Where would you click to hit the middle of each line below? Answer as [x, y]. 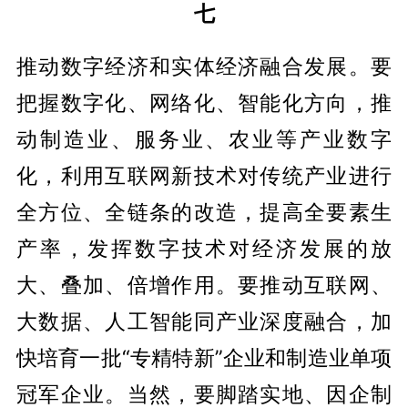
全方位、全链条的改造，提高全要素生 [204, 212]
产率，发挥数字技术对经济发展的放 [204, 249]
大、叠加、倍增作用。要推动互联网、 [204, 285]
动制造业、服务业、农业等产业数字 [204, 139]
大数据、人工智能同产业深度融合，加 [204, 321]
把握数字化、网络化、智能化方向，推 [204, 103]
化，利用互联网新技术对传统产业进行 [204, 176]
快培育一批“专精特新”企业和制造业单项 [204, 358]
